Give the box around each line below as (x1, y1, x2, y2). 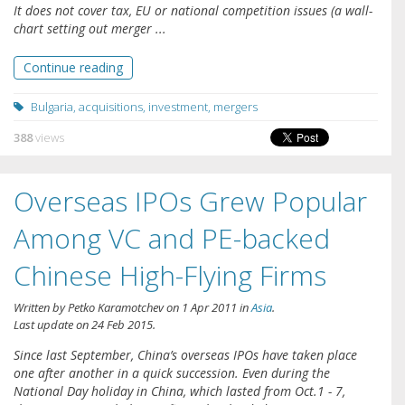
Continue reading (24, 58, 123, 76)
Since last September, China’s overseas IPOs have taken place (14, 345, 357, 363)
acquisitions (79, 98, 143, 115)
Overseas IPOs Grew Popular (14, 182, 367, 220)
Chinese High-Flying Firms (14, 256, 326, 294)
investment (148, 98, 208, 115)
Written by (14, 298, 68, 316)
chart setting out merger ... (14, 19, 166, 37)
